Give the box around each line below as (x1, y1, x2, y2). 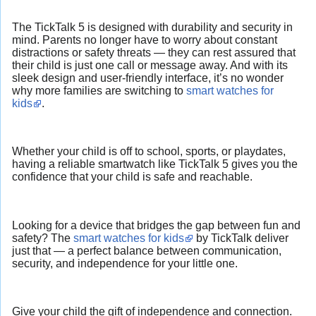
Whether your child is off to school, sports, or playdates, (12, 145, 286, 158)
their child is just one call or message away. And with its (12, 59, 288, 71)
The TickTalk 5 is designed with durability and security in (12, 20, 293, 33)
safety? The (12, 231, 73, 244)
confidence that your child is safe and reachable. (12, 171, 253, 183)
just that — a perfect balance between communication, (12, 244, 281, 257)
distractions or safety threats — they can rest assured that (12, 46, 296, 59)
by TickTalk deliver (193, 231, 288, 244)
